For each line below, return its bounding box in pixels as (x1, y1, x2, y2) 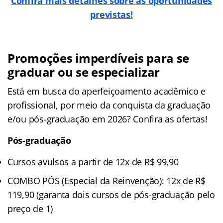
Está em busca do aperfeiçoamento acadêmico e (7, 85, 206, 97)
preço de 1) (7, 202, 53, 215)
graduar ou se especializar (7, 63, 160, 80)
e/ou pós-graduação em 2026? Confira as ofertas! (7, 112, 208, 125)
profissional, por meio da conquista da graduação (7, 99, 211, 111)
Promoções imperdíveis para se (7, 49, 190, 66)
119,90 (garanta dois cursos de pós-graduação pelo (7, 188, 215, 201)
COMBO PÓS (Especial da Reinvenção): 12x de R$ (7, 174, 206, 187)
